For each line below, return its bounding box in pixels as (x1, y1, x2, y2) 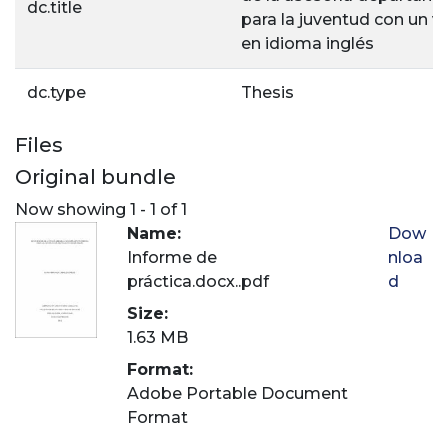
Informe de (127, 247, 217, 267)
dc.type (27, 83, 86, 102)
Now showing (15, 199, 130, 219)
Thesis (241, 83, 294, 102)
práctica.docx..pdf (127, 271, 269, 291)
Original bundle (15, 165, 176, 189)
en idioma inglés (241, 34, 374, 53)
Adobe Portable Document (127, 383, 348, 403)
